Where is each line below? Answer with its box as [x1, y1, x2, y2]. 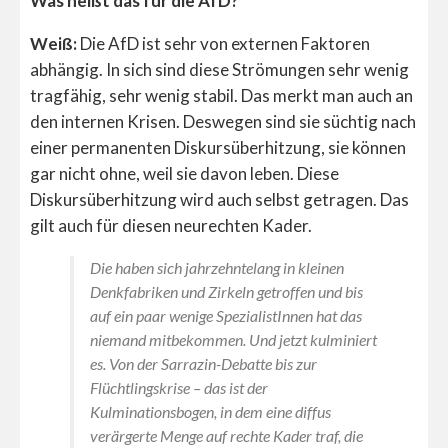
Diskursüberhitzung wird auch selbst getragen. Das [30, 189, 409, 211]
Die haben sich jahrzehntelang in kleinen [90, 258, 344, 278]
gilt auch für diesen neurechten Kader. [30, 215, 312, 237]
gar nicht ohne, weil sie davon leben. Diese [30, 163, 339, 185]
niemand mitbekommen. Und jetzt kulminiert [90, 330, 377, 350]
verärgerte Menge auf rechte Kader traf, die [90, 426, 363, 446]
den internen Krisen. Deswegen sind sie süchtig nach [30, 111, 416, 133]
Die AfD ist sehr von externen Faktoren [77, 33, 370, 55]
